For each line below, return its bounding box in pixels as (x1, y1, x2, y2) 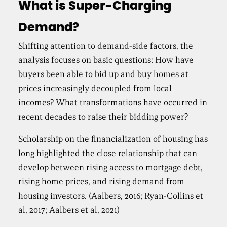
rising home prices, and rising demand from (18, 176, 185, 187)
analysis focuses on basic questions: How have (18, 55, 194, 66)
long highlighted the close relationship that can (18, 148, 198, 159)
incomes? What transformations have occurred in (18, 97, 208, 108)
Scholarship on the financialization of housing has (18, 134, 208, 145)
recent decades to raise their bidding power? (18, 111, 189, 123)
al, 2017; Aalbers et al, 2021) (18, 205, 120, 216)
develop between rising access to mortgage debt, (18, 162, 203, 173)
